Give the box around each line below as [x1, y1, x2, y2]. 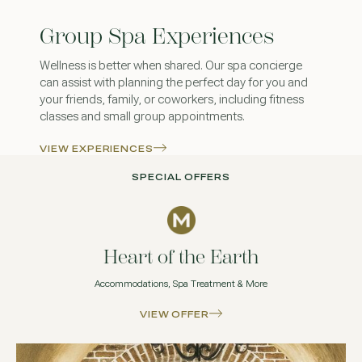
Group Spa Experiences [39, 23, 274, 50]
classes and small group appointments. [39, 110, 245, 124]
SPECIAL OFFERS [132, 172, 230, 182]
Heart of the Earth [103, 246, 259, 269]
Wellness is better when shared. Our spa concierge [39, 59, 302, 73]
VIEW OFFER [139, 309, 210, 319]
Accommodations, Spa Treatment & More [95, 279, 267, 290]
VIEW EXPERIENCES [39, 144, 154, 154]
